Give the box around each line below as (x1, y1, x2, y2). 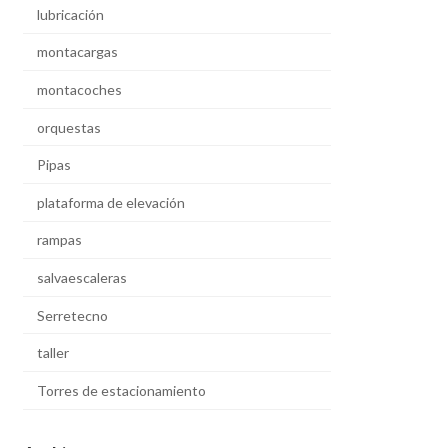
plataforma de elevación (37, 193, 186, 211)
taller (37, 344, 70, 362)
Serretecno (37, 306, 109, 324)
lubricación (37, 5, 105, 23)
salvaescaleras (37, 269, 128, 286)
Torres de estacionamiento (37, 381, 207, 399)
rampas (37, 231, 83, 249)
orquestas (37, 118, 102, 136)
